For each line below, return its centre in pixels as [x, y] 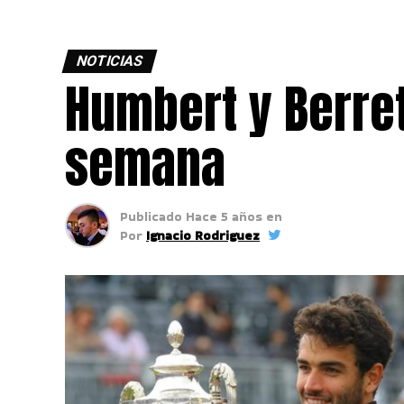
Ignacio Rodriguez [203, 235]
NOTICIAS [110, 61]
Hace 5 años [226, 216]
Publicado [151, 216]
